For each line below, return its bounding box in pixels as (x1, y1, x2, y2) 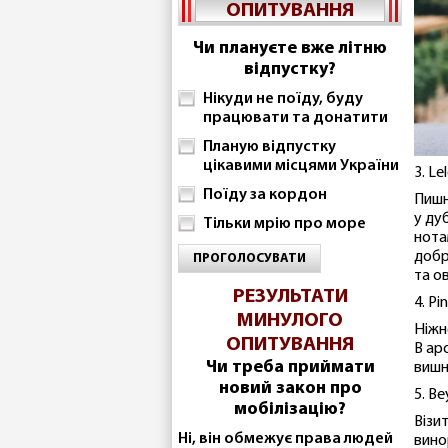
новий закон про (218, 379, 362, 398)
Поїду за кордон (203, 187, 327, 203)
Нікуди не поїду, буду (203, 91, 363, 107)
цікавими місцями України (203, 158, 399, 174)
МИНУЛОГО (237, 311, 343, 331)
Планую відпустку (203, 139, 336, 155)
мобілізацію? (234, 400, 346, 419)
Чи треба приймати (205, 358, 375, 377)
